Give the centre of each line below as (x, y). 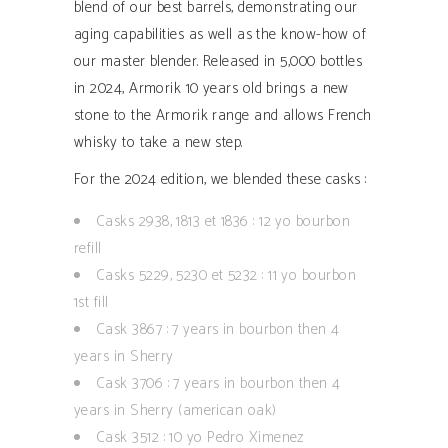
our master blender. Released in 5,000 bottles (218, 62)
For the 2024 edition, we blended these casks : (220, 180)
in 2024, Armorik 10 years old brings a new (211, 89)
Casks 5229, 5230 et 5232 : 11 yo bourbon (226, 276)
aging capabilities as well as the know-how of (220, 35)
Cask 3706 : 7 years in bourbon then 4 (218, 384)
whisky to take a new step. (158, 143)
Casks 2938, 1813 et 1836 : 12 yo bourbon (223, 222)
